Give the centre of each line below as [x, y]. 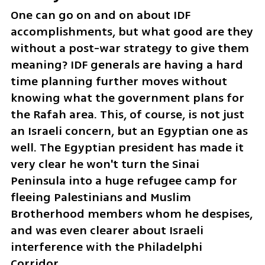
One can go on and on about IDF [100, 15]
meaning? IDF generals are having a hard [127, 64]
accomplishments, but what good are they [132, 31]
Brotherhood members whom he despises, [131, 214]
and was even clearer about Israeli [107, 230]
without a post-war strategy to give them [130, 48]
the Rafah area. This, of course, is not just [127, 114]
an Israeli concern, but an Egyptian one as [129, 131]
